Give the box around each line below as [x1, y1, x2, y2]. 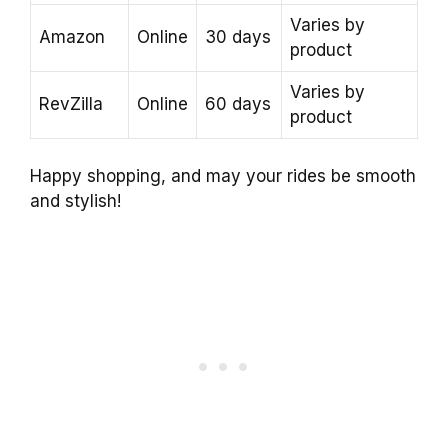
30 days [205, 26, 271, 47]
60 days [205, 93, 271, 114]
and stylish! [30, 191, 121, 212]
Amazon [39, 26, 105, 47]
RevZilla [39, 93, 103, 114]
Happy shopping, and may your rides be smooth [30, 166, 416, 187]
